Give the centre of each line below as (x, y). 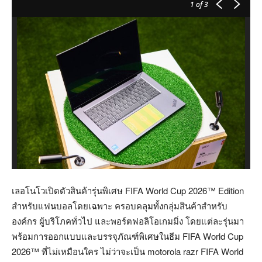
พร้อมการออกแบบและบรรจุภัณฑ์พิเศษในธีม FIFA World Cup (127, 236)
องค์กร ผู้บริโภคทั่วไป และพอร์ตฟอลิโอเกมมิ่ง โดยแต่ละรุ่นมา (128, 220)
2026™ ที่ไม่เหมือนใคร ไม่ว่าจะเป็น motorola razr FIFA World (127, 251)
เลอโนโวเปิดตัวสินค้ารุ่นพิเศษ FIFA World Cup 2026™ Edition (128, 190)
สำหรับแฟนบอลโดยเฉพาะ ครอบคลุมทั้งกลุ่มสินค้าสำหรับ (120, 205)
